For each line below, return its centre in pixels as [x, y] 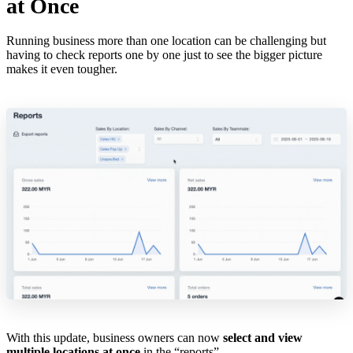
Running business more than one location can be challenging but [166, 41]
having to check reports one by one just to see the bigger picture [164, 55]
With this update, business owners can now [115, 338]
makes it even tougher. [62, 69]
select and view [263, 338]
